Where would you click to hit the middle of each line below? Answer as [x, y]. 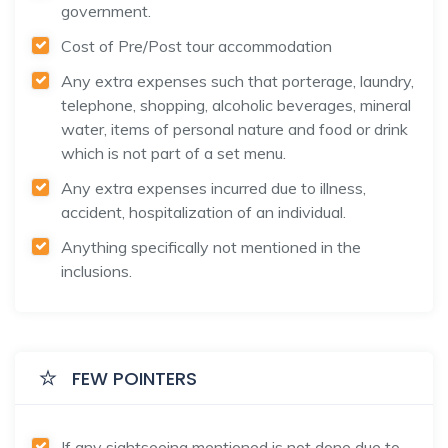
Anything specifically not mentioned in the [211, 246]
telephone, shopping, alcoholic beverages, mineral [236, 104]
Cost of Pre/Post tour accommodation [196, 45]
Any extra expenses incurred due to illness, [213, 187]
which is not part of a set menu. [173, 152]
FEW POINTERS [134, 378]
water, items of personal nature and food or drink [234, 128]
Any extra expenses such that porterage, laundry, [237, 80]
